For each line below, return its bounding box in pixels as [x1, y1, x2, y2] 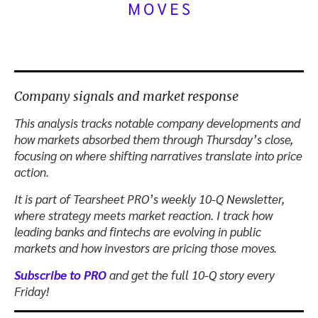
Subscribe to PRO [14, 267, 106, 283]
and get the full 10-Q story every [106, 267, 275, 283]
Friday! [14, 283, 49, 300]
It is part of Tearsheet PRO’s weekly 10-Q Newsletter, [14, 191, 285, 207]
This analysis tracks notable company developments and [14, 115, 300, 131]
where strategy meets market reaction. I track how [14, 207, 273, 224]
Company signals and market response [14, 88, 238, 105]
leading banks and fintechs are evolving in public [14, 224, 261, 240]
